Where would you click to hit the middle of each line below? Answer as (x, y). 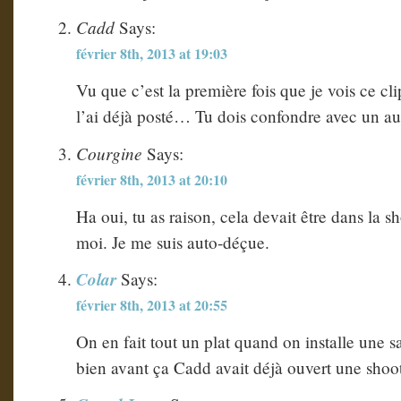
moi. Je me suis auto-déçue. (173, 242)
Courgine (109, 153)
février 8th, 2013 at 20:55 (152, 304)
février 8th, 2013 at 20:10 (152, 179)
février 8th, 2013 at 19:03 (152, 54)
